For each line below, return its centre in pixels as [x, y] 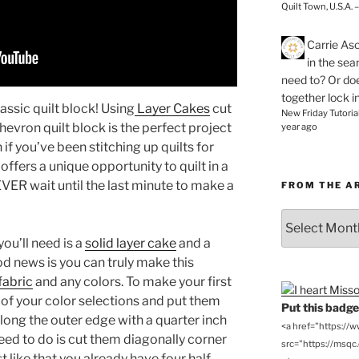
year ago [299, 126]
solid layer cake [131, 243]
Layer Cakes [172, 108]
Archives [304, 252]
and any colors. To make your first [132, 281]
